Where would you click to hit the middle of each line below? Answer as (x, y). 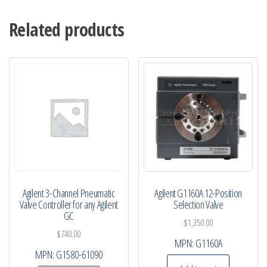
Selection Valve (198, 204)
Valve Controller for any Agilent (69, 204)
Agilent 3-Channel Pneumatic (69, 193)
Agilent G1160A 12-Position (198, 193)
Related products (67, 30)
